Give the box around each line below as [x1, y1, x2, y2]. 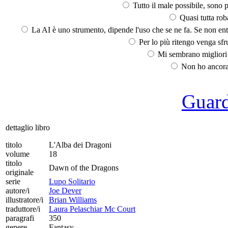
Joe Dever [49, 186, 81, 195]
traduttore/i [6, 204, 40, 213]
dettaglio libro [6, 123, 50, 132]
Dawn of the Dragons [49, 163, 119, 172]
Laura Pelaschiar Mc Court [49, 204, 135, 213]
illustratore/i [6, 195, 43, 204]
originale [6, 167, 34, 177]
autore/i [6, 186, 30, 195]
